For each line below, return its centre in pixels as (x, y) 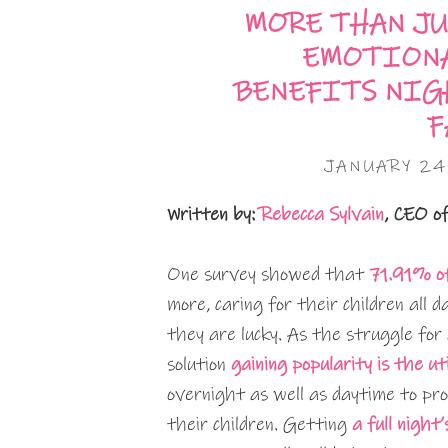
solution (196, 364)
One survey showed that (268, 274)
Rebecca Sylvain (322, 214)
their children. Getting (259, 424)
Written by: (213, 214)
